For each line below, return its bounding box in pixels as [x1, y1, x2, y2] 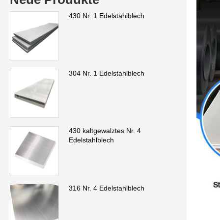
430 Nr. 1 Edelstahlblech [69, 12, 144, 20]
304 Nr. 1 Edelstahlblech [69, 69, 144, 78]
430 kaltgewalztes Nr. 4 [69, 127, 141, 135]
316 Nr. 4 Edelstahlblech [69, 184, 144, 192]
